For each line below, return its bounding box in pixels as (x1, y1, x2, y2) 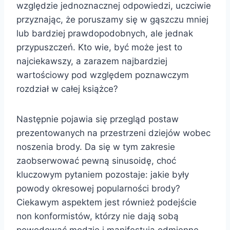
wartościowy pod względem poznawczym (16, 69, 189, 80)
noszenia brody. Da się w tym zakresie (16, 141, 175, 152)
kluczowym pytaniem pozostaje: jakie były (16, 169, 189, 180)
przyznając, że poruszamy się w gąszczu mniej (16, 14, 208, 25)
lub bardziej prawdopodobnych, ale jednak (16, 28, 193, 39)
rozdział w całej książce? (16, 83, 118, 94)
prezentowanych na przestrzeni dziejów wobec (16, 127, 210, 138)
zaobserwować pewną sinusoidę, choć (16, 155, 176, 166)
